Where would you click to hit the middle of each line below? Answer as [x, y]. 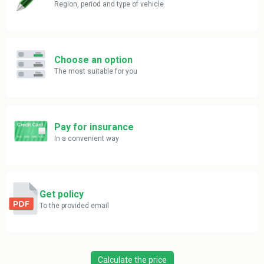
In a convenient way [87, 138]
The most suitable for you [96, 71]
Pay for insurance [94, 127]
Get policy [62, 194]
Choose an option [93, 60]
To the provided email [74, 206]
